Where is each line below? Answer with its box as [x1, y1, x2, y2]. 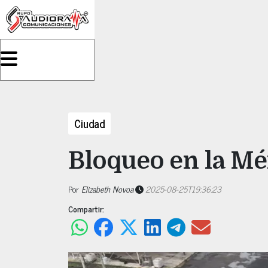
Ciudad [74, 114, 105, 132]
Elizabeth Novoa [81, 182, 133, 196]
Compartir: [68, 202, 104, 215]
